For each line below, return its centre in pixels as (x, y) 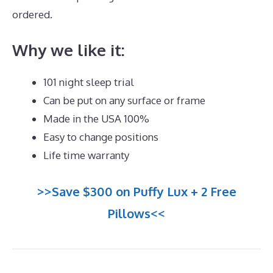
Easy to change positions (101, 137)
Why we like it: (69, 50)
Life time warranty (86, 155)
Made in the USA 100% (96, 119)
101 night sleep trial (89, 82)
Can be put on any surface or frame (124, 101)
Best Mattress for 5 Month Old (127, 14)
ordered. (34, 14)
